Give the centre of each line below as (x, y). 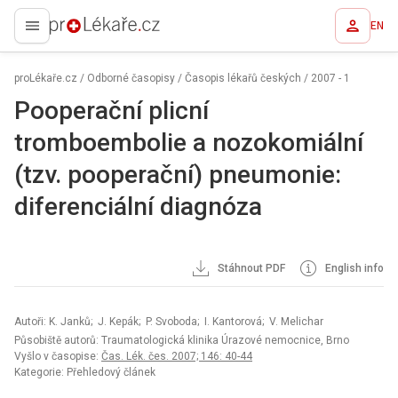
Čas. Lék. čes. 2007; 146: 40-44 (177, 356)
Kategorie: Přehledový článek (85, 372)
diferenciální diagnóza (138, 207)
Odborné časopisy (131, 78)
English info (353, 268)
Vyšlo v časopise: (58, 356)
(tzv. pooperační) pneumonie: (178, 175)
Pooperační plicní (111, 111)
